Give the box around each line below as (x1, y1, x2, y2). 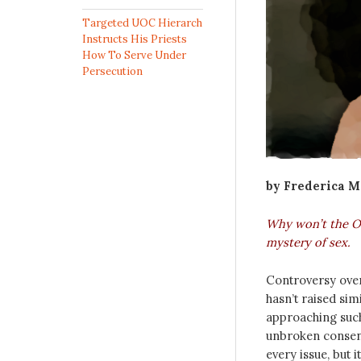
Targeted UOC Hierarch (82, 16, 202, 31)
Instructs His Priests (82, 32, 187, 47)
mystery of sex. (265, 234, 351, 250)
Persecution (82, 64, 143, 79)
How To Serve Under (82, 48, 186, 63)
